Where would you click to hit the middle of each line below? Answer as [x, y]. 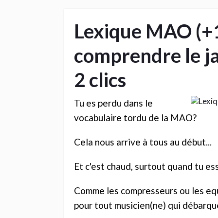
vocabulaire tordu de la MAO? [135, 118]
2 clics [100, 80]
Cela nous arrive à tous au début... [143, 142]
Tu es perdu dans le [113, 103]
